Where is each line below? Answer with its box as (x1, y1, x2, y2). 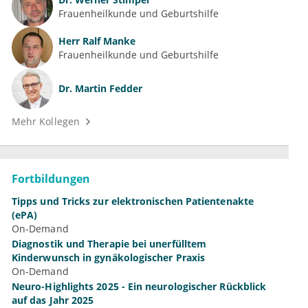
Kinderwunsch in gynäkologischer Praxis (12, 251, 206, 265)
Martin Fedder (72, 82, 142, 96)
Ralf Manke (80, 34, 135, 47)
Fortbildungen (12, 171, 90, 187)
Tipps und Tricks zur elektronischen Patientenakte (12, 195, 254, 208)
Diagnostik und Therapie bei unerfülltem (12, 237, 207, 251)
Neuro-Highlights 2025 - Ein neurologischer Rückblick (12, 280, 267, 294)
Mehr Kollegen (12, 115, 80, 129)
